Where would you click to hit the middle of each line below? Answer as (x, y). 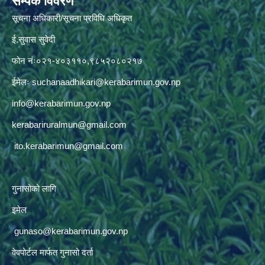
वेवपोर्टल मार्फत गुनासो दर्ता (52, 252)
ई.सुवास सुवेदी (33, 39)
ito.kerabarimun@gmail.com (69, 146)
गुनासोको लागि (34, 188)
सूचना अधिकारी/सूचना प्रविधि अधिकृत (72, 18)
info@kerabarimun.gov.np (61, 103)
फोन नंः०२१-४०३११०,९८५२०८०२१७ (77, 60)
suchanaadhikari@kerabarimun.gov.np (106, 82)
